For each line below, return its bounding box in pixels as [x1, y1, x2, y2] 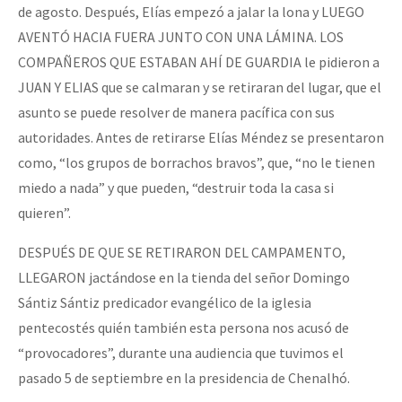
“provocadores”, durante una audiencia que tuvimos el [18, 344, 344, 363]
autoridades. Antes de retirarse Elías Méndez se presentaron [18, 128, 384, 147]
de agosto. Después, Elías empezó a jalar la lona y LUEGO [18, 3, 364, 22]
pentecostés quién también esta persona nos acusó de [18, 319, 349, 337]
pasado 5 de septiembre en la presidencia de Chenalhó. [18, 369, 350, 388]
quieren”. [18, 204, 71, 223]
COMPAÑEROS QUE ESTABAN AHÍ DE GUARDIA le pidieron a [18, 53, 380, 72]
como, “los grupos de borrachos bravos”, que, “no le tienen [18, 153, 375, 172]
